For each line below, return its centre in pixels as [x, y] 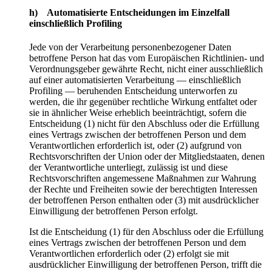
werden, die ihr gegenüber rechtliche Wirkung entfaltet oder [143, 101]
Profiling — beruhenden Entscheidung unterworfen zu [133, 90]
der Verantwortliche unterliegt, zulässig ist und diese [128, 167]
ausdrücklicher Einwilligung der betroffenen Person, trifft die [145, 264]
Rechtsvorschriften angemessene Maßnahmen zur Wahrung [143, 178]
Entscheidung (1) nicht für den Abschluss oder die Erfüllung [144, 123]
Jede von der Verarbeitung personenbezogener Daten [130, 47]
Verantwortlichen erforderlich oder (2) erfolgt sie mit [129, 253]
